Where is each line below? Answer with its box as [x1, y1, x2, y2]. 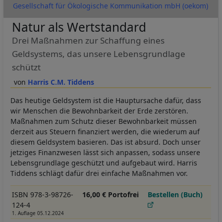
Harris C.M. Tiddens [27, 77, 94, 87]
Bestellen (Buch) [148, 189, 203, 199]
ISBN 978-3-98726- [11, 189, 73, 199]
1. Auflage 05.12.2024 [11, 210, 64, 217]
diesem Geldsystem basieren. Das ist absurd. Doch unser [10, 137, 201, 147]
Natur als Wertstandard [11, 18, 146, 35]
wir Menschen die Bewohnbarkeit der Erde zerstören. [10, 106, 188, 115]
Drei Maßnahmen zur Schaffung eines [11, 34, 165, 46]
